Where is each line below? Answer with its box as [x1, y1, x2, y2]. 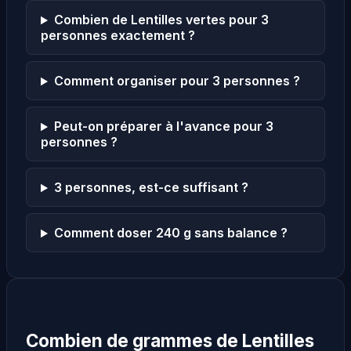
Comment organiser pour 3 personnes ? [53, 73, 300, 89]
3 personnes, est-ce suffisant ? [53, 179, 248, 196]
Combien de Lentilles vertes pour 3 [53, 12, 269, 28]
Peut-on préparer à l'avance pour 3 [53, 118, 273, 135]
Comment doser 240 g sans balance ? [53, 225, 288, 241]
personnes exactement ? [41, 27, 195, 44]
